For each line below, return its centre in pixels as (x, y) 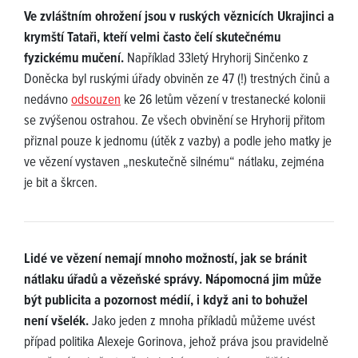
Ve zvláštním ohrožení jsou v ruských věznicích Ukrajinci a (179, 17)
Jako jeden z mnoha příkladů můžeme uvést (202, 322)
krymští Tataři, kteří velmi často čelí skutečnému (152, 38)
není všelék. (56, 322)
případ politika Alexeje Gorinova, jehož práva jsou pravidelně (176, 342)
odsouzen (96, 100)
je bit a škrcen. (61, 183)
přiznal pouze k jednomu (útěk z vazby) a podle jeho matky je (178, 142)
